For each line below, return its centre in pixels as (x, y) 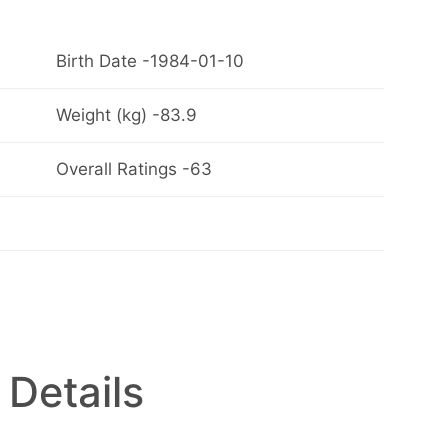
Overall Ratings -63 (133, 169)
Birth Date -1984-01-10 (149, 61)
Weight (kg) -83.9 (126, 115)
